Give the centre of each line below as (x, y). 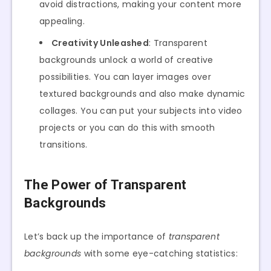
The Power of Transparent (106, 184)
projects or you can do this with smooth (127, 127)
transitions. (64, 144)
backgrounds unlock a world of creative (126, 60)
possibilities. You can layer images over (126, 77)
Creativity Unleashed (100, 43)
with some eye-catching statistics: (159, 253)
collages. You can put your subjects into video (141, 110)
